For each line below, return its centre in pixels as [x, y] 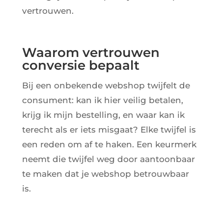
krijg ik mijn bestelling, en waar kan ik [103, 115]
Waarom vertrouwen [91, 53]
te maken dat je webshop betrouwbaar [105, 174]
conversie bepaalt [81, 66]
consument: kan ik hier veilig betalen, [102, 100]
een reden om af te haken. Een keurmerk [109, 145]
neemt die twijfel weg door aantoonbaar [108, 159]
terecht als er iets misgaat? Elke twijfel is [109, 130]
